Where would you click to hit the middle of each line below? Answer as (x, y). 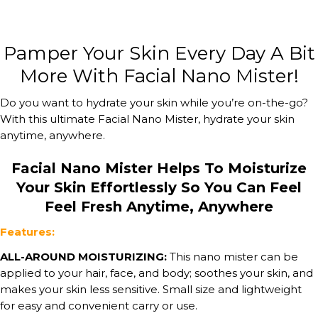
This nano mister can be (232, 256)
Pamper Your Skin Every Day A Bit (159, 53)
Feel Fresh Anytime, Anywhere (159, 206)
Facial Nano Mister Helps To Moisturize (159, 168)
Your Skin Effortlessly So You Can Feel (159, 187)
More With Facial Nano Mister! (159, 76)
